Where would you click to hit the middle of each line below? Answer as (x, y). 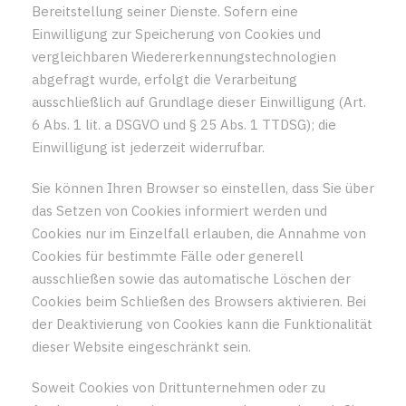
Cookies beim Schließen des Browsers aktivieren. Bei (199, 301)
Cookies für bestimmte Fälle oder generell (168, 256)
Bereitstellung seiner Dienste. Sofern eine (165, 11)
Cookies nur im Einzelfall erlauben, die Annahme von (199, 233)
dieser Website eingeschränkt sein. (141, 346)
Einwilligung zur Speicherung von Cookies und (176, 34)
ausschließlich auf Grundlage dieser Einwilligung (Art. (199, 101)
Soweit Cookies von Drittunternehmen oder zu (179, 387)
